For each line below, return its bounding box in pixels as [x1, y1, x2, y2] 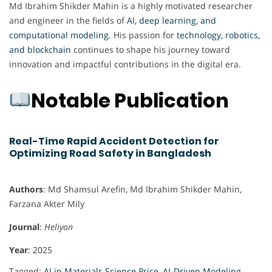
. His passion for [109, 29, 177, 41]
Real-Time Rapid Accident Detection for [9, 134, 219, 148]
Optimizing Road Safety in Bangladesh [9, 146, 211, 160]
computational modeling [9, 29, 109, 41]
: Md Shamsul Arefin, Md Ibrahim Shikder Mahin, [43, 183, 242, 195]
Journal [9, 221, 39, 233]
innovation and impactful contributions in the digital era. [9, 58, 241, 70]
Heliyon [44, 221, 73, 233]
